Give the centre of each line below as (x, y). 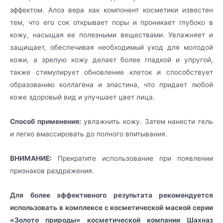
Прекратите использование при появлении (132, 158)
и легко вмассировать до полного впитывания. (89, 134)
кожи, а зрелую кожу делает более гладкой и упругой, (111, 59)
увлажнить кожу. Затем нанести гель (147, 121)
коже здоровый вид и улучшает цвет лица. (82, 97)
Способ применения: (46, 121)
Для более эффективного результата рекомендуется (111, 195)
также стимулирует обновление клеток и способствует (111, 72)
